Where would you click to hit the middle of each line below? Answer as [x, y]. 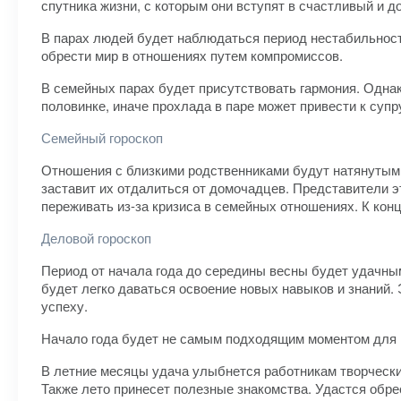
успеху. [64, 306]
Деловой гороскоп [96, 238]
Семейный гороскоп [102, 137]
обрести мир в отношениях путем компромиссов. [192, 55]
